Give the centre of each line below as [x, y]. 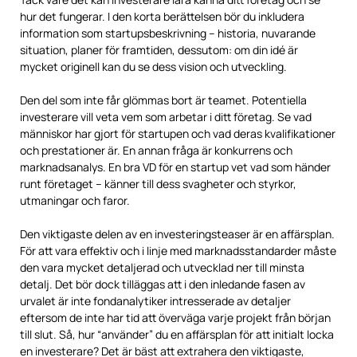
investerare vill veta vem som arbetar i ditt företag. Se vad [166, 117]
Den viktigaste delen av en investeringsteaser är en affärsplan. [177, 234]
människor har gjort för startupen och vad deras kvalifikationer [178, 134]
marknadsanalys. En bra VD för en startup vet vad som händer [175, 167]
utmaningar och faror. [75, 201]
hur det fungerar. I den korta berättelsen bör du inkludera [162, 17]
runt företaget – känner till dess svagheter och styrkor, [158, 184]
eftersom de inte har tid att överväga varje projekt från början [175, 318]
